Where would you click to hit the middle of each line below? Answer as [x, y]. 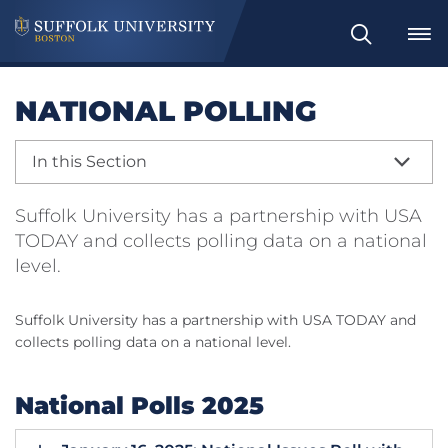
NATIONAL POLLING [166, 111]
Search [374, 43]
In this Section [89, 162]
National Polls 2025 [139, 406]
